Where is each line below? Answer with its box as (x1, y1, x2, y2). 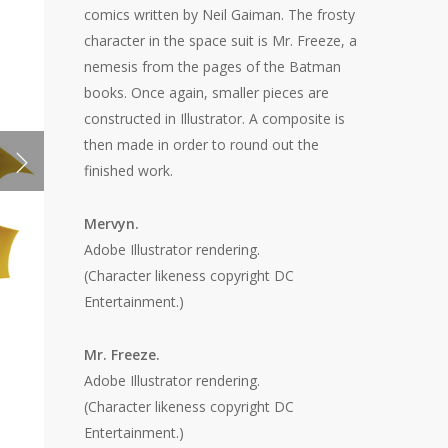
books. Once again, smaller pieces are (84, 83, 330, 102)
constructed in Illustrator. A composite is (84, 109, 346, 128)
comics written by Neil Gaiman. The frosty (84, 5, 356, 24)
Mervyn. (84, 214, 140, 233)
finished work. (84, 161, 174, 180)
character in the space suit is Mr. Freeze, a (84, 31, 358, 50)
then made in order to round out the (84, 135, 320, 154)
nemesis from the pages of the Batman (84, 57, 342, 76)
